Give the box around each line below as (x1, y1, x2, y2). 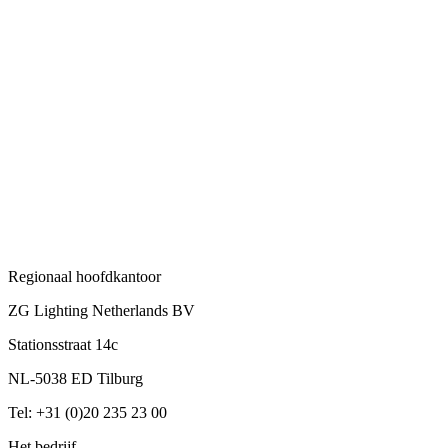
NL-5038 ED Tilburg (8, 369, 143, 387)
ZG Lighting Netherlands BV (8, 301, 195, 319)
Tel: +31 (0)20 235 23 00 (8, 403, 167, 421)
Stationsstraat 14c (8, 335, 118, 353)
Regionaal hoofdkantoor (8, 267, 161, 285)
